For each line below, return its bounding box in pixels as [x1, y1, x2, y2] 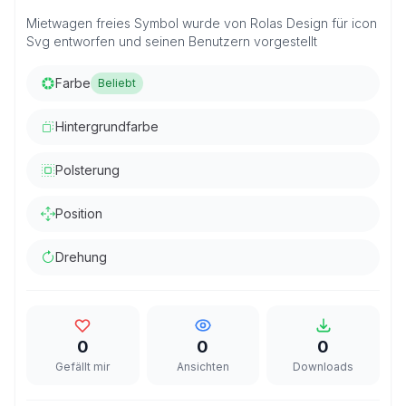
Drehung [55, 249, 107, 265]
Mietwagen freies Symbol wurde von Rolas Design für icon [26, 15, 377, 31]
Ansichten [176, 360, 229, 373]
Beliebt [98, 76, 136, 90]
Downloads [293, 360, 354, 373]
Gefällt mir [55, 360, 111, 373]
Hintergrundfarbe [55, 119, 159, 134]
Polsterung [55, 162, 120, 178]
